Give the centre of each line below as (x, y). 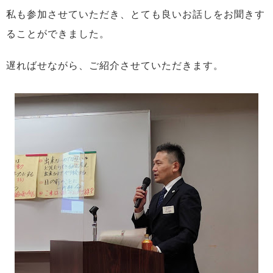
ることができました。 (58, 33)
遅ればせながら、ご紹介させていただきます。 (115, 65)
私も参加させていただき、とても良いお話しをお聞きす (136, 14)
